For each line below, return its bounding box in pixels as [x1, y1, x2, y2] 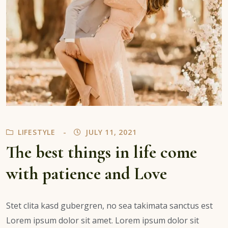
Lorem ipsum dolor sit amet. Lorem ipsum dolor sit [6, 215, 199, 226]
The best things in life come [6, 142, 197, 163]
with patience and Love [6, 163, 167, 185]
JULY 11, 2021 [83, 127, 137, 137]
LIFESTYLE [17, 127, 56, 137]
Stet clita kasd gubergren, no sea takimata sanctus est [6, 200, 213, 212]
